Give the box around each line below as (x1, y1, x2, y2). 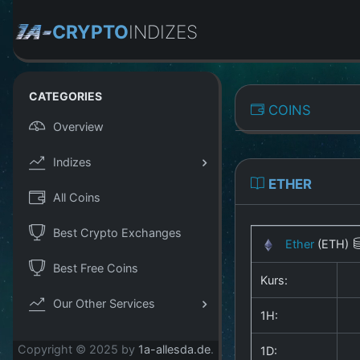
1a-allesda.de (138, 342, 211, 357)
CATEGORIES (29, 89, 102, 103)
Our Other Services (53, 296, 155, 310)
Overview (53, 119, 104, 133)
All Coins (53, 190, 100, 204)
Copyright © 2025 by (18, 342, 138, 357)
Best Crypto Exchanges (53, 225, 182, 239)
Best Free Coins (53, 260, 138, 275)
